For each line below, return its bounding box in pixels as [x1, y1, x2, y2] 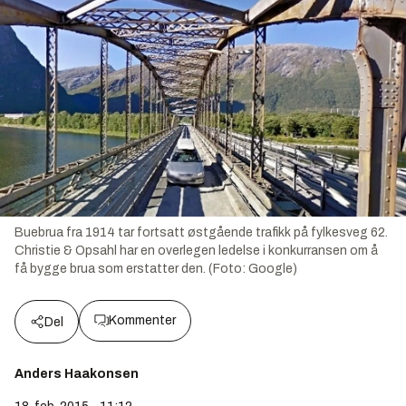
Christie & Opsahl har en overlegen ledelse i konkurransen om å [14, 244, 378, 258]
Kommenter [109, 314, 176, 328]
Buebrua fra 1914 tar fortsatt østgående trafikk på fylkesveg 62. [14, 226, 388, 240]
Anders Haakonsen [14, 367, 139, 382]
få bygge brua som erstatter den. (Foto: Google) [14, 262, 297, 276]
